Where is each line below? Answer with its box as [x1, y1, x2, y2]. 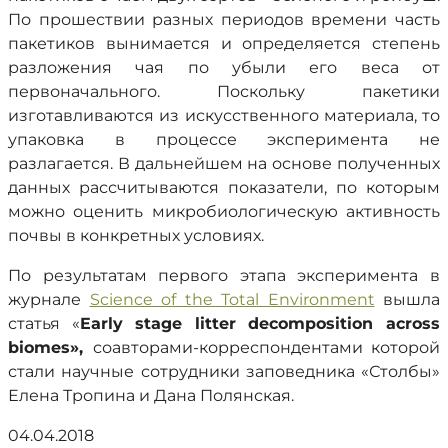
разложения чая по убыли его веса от [8, 58, 440, 77]
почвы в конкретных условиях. [8, 226, 264, 245]
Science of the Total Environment [89, 290, 375, 309]
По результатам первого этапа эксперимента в [8, 266, 440, 285]
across [386, 314, 441, 333]
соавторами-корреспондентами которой [92, 338, 440, 357]
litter [194, 314, 236, 333]
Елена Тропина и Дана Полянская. [8, 386, 294, 405]
